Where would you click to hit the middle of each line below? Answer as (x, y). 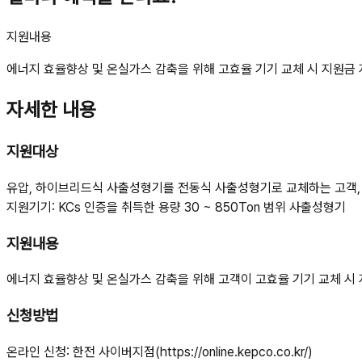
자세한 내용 (51, 110)
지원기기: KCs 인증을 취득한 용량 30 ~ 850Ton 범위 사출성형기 (176, 207)
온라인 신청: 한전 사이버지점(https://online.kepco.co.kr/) (160, 351)
